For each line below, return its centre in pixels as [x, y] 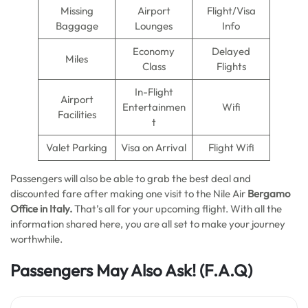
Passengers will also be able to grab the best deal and [131, 178]
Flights [231, 66]
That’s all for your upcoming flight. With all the [177, 209]
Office [24, 209]
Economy [154, 51]
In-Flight [154, 92]
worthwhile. [36, 239]
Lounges [154, 26]
